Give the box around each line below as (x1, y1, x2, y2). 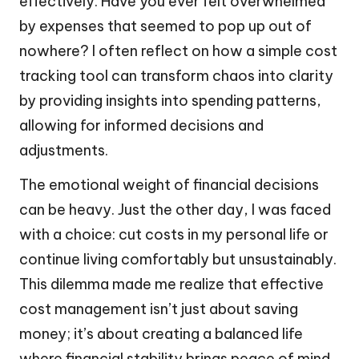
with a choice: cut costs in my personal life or (19, 225, 329, 244)
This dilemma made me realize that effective (19, 275, 324, 294)
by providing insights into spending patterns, (19, 91, 321, 111)
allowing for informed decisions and (19, 116, 264, 135)
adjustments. (19, 141, 108, 160)
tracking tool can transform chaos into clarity (19, 67, 333, 86)
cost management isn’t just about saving (19, 300, 298, 319)
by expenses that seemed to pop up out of (19, 17, 312, 36)
